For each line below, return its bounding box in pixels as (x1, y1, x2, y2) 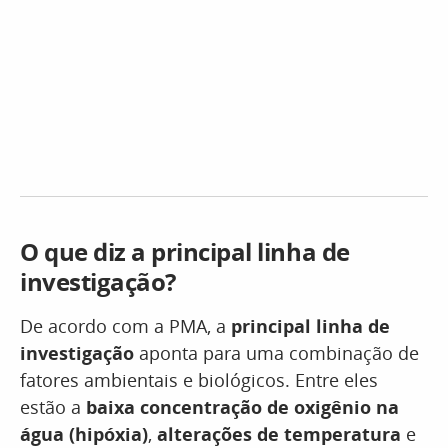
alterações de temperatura (157, 422, 401, 446)
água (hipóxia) (20, 422, 148, 446)
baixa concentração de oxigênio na (81, 395, 399, 419)
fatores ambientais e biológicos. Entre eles (20, 368, 378, 392)
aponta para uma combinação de (134, 341, 419, 365)
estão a (20, 395, 81, 419)
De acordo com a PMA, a (20, 314, 231, 338)
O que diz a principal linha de (20, 235, 350, 268)
